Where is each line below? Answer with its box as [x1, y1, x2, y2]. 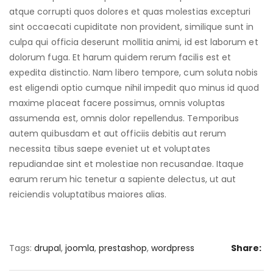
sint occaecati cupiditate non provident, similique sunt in [9, 20, 254, 33]
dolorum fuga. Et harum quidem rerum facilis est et [9, 51, 231, 63]
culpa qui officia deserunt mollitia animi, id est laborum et [9, 35, 258, 48]
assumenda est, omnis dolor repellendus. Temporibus [9, 112, 239, 124]
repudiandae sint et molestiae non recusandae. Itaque [9, 157, 244, 170]
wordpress [151, 241, 194, 254]
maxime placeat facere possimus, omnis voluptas [9, 96, 225, 109]
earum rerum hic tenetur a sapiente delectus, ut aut [9, 172, 236, 185]
